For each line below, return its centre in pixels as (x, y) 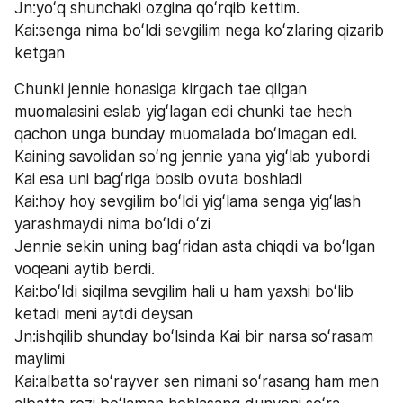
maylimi (40, 358)
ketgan (40, 53)
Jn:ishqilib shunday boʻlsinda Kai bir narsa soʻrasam (194, 336)
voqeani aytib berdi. (85, 269)
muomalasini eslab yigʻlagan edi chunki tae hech (183, 111)
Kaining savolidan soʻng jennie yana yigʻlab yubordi (192, 156)
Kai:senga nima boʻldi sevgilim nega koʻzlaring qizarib (199, 30)
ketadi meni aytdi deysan (103, 313)
